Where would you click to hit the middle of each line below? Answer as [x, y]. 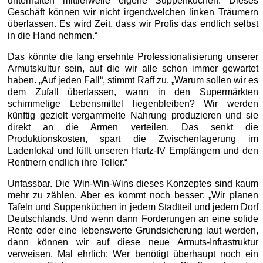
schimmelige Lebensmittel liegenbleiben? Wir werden [133, 104]
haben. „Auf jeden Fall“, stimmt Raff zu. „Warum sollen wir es [133, 80]
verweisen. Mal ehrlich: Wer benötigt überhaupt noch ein [133, 254]
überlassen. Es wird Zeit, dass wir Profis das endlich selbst [133, 24]
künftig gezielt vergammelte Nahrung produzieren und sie [133, 116]
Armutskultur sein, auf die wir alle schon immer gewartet [133, 69]
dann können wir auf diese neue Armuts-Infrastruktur [133, 242]
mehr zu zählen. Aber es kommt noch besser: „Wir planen [133, 195]
